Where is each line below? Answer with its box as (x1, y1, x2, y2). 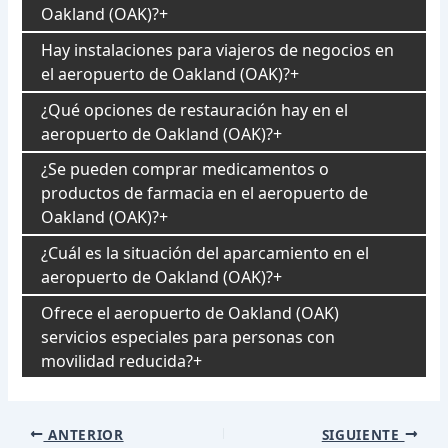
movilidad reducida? (41, 349, 194, 372)
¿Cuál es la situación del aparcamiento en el (41, 241, 370, 264)
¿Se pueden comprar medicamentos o (41, 158, 330, 181)
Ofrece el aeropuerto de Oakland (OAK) (41, 301, 340, 324)
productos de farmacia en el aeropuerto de (41, 182, 369, 205)
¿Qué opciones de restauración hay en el (41, 98, 349, 121)
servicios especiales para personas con (41, 325, 336, 348)
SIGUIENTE (321, 424, 405, 444)
